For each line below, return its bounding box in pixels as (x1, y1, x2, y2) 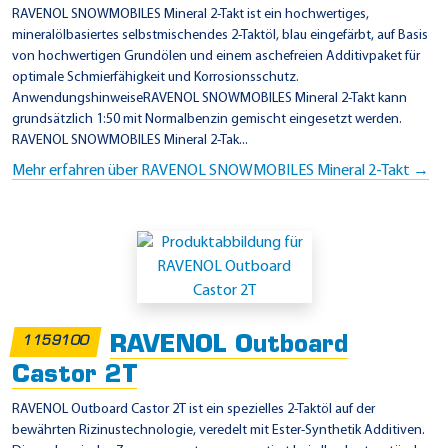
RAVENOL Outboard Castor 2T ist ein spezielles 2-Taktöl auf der (12, 401, 375, 417)
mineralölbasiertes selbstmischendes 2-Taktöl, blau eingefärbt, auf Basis (12, 28, 428, 44)
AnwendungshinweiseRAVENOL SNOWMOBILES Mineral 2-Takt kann (12, 91, 407, 107)
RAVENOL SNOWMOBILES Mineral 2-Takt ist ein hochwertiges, (12, 7, 369, 23)
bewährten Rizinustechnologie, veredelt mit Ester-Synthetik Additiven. (12, 422, 425, 438)
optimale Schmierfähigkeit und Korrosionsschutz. (12, 70, 299, 86)
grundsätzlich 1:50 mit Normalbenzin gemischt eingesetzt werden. (12, 112, 402, 128)
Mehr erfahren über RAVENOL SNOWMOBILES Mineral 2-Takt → (12, 163, 429, 180)
